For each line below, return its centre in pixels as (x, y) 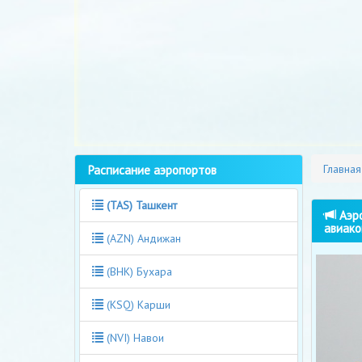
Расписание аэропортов (152, 169)
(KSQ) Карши (137, 304)
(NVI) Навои (134, 337)
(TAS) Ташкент (142, 205)
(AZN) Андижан (142, 238)
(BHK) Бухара (138, 271)
